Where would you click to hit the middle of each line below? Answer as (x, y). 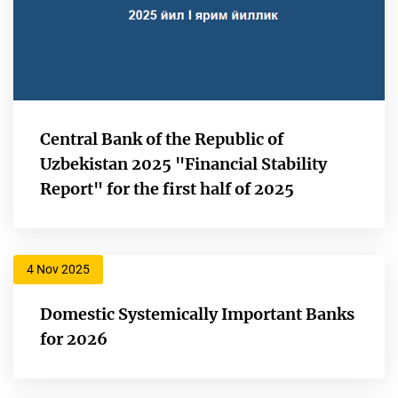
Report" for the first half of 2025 (167, 188)
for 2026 (74, 338)
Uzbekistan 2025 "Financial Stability (183, 163)
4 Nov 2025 (58, 269)
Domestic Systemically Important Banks (197, 314)
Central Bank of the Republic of (162, 139)
